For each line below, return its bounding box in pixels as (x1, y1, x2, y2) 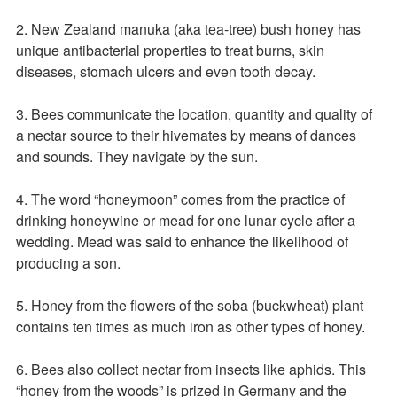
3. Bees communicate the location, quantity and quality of (16, 103, 372, 124)
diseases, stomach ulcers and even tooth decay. (16, 60, 319, 82)
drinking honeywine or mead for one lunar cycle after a (16, 209, 355, 230)
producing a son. (16, 252, 124, 273)
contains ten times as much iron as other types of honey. (16, 315, 369, 337)
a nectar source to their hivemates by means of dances (16, 124, 356, 145)
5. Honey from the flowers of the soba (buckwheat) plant (16, 294, 363, 315)
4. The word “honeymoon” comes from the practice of (16, 188, 345, 209)
